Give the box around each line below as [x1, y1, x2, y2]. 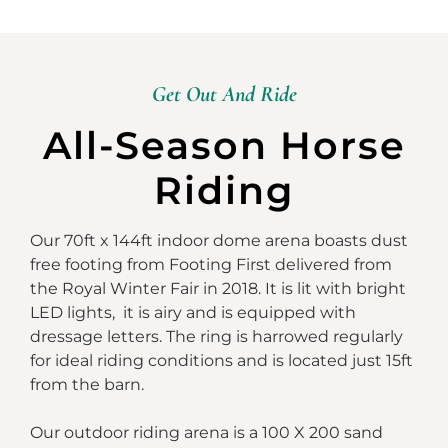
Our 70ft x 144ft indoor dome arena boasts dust [30, 230, 408, 250]
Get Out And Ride [151, 80, 297, 107]
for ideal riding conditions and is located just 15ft [30, 350, 413, 370]
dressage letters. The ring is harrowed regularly [30, 326, 403, 346]
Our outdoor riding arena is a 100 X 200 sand [30, 422, 383, 442]
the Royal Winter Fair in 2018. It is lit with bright [30, 278, 406, 298]
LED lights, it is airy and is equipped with [30, 302, 356, 322]
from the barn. [30, 374, 144, 394]
